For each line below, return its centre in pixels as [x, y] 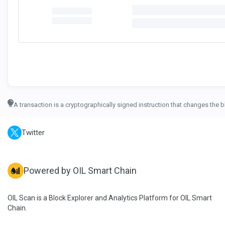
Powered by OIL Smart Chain [80, 171]
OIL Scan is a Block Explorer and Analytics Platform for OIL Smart [110, 198]
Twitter [33, 133]
